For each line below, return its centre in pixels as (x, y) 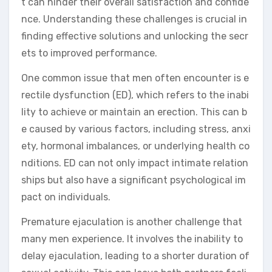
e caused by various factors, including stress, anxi (136, 129)
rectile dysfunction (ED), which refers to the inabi (135, 95)
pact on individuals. (66, 197)
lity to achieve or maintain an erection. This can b (134, 112)
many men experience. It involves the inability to (132, 239)
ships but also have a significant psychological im (134, 180)
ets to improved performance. (89, 53)
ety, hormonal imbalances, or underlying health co (135, 146)
